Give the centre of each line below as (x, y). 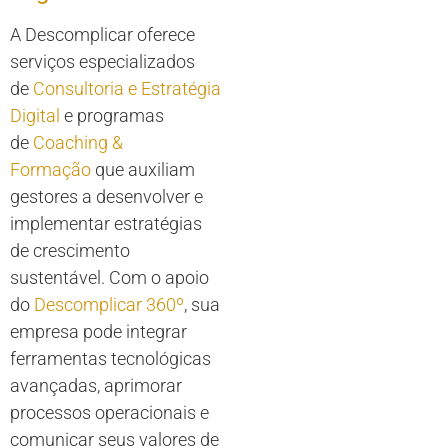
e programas (112, 115)
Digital (35, 115)
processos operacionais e (109, 412)
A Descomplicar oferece (102, 34)
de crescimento (70, 250)
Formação (50, 169)
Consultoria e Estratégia (127, 88)
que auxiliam (143, 169)
